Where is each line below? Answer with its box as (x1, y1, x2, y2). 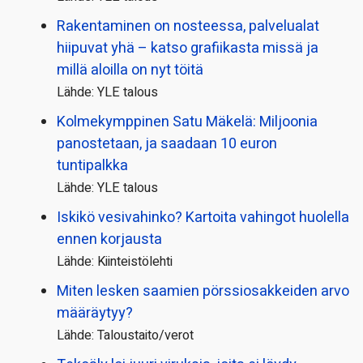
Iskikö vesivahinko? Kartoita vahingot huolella (57, 206, 349, 228)
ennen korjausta (57, 228, 162, 250)
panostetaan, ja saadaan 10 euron (57, 132, 277, 155)
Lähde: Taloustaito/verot (57, 325, 194, 345)
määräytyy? (57, 301, 133, 324)
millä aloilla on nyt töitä (57, 58, 203, 81)
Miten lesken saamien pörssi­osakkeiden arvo (57, 280, 349, 302)
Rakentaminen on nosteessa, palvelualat (57, 15, 319, 37)
